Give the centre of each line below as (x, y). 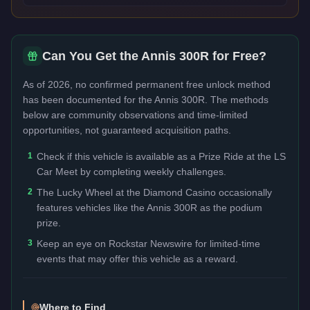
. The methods (237, 99)
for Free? (238, 56)
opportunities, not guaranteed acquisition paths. (127, 130)
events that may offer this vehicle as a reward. (137, 258)
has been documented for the (89, 99)
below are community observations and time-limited (135, 115)
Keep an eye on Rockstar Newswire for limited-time (148, 243)
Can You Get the (92, 56)
